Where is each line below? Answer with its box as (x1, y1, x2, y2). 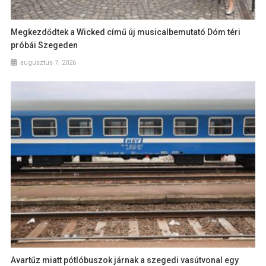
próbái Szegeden (11, 40, 78, 50)
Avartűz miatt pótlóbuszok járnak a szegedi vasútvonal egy (11, 255, 239, 265)
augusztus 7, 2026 (20, 59, 77, 67)
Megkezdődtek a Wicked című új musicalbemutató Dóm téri (11, 27, 241, 37)
